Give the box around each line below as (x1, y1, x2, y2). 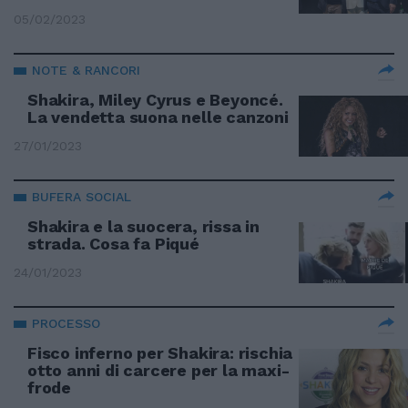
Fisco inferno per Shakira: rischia (27, 343, 293, 362)
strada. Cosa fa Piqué (27, 234, 199, 253)
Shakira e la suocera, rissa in (27, 217, 260, 236)
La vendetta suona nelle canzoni (27, 107, 289, 127)
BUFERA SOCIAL (32, 189, 131, 204)
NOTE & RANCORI (32, 63, 140, 77)
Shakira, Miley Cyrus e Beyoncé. (27, 90, 283, 109)
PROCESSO (32, 316, 100, 331)
